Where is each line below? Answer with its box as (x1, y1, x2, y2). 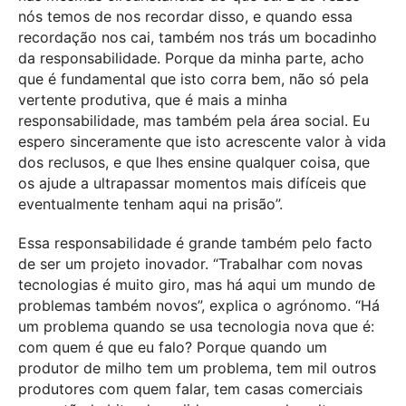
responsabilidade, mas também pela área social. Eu (18, 111, 370, 130)
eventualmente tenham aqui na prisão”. (18, 194, 283, 213)
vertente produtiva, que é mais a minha (18, 90, 287, 109)
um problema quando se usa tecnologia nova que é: (18, 317, 374, 336)
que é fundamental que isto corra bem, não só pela (18, 69, 369, 88)
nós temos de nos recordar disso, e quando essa (18, 6, 353, 25)
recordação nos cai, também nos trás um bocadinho (18, 27, 377, 46)
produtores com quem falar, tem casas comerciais (18, 380, 362, 399)
